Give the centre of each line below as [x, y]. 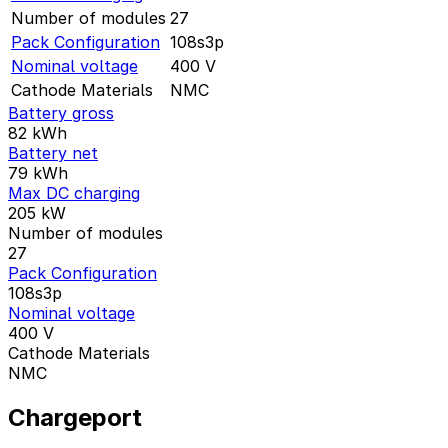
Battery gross [61, 112]
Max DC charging [74, 192]
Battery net [53, 152]
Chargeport [75, 417]
